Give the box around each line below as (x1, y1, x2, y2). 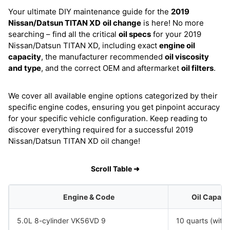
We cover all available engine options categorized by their (8, 91, 218, 101)
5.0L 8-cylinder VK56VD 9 (17, 216, 106, 225)
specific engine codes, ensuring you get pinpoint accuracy (8, 102, 220, 112)
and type (8, 63, 41, 73)
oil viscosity (165, 52, 209, 62)
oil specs (119, 29, 151, 39)
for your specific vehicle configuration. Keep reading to (8, 113, 207, 123)
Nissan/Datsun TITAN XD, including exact (8, 41, 159, 50)
